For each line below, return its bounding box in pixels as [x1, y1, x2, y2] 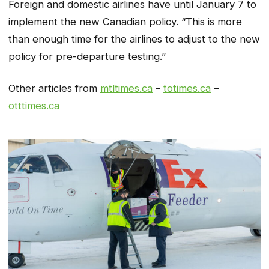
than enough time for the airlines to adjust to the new [8, 33, 260, 46]
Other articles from [8, 82, 100, 94]
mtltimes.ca [100, 82, 153, 94]
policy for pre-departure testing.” [8, 50, 166, 63]
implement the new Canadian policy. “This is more [8, 16, 242, 28]
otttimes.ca [8, 99, 59, 112]
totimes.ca [163, 82, 211, 94]
